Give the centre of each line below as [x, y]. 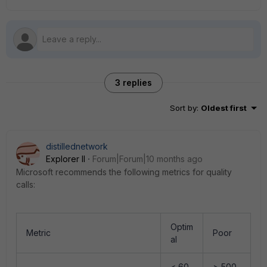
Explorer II [66, 159]
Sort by [183, 108]
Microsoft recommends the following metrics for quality [124, 172]
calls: [26, 184]
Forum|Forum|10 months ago [148, 159]
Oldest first [224, 108]
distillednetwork [77, 146]
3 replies [133, 83]
